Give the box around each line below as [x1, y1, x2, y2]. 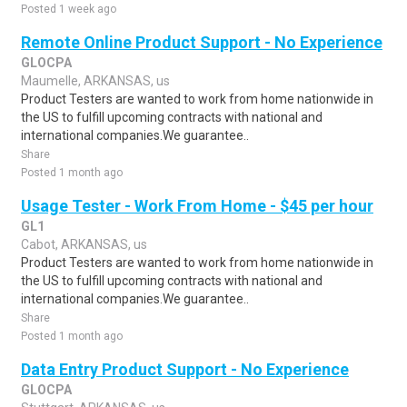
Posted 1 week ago [21, 3, 116, 15]
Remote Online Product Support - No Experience [21, 33, 382, 52]
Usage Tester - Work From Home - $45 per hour [21, 196, 373, 215]
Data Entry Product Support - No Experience [21, 360, 349, 379]
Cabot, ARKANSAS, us [21, 237, 147, 252]
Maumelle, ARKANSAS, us [21, 74, 170, 88]
